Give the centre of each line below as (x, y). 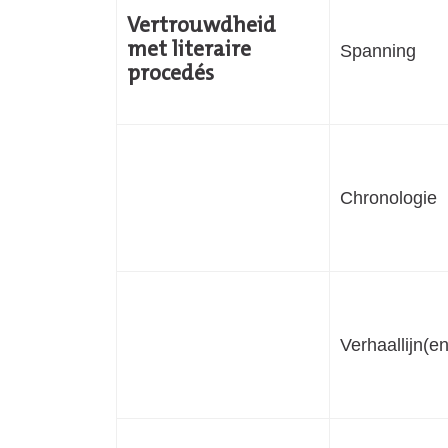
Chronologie (388, 197)
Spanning (378, 50)
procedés (170, 74)
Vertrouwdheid (201, 26)
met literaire (189, 50)
